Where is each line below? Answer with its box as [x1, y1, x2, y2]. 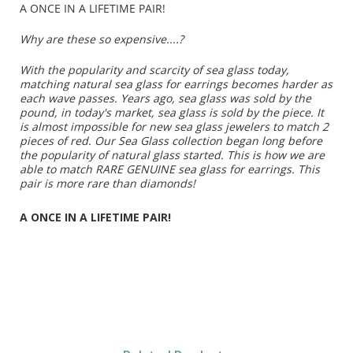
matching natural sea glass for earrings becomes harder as [19, 76, 333, 92]
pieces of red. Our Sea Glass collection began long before [19, 133, 322, 149]
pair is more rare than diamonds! [19, 176, 195, 191]
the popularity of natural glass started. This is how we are [19, 147, 325, 163]
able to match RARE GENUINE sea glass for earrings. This [19, 162, 320, 177]
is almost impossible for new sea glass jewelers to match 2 [19, 119, 329, 135]
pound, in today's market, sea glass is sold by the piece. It [19, 105, 324, 121]
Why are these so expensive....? [19, 32, 184, 47]
